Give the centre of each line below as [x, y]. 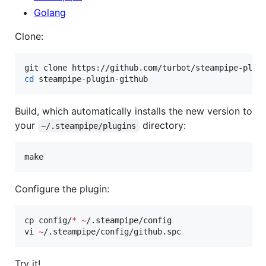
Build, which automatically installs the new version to [134, 111]
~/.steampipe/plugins [89, 126]
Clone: [29, 37]
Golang [50, 13]
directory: [162, 126]
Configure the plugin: [62, 189]
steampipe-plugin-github [91, 79]
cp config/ [48, 221]
